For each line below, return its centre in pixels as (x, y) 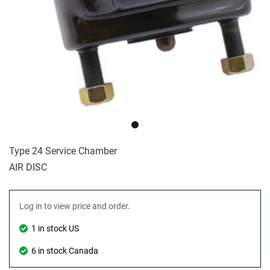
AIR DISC (28, 167)
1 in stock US (55, 228)
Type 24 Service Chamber (63, 151)
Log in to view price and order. (75, 206)
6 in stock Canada (65, 250)
